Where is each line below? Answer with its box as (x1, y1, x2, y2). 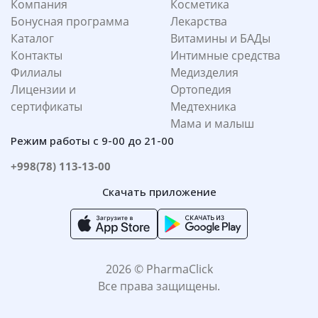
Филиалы (11, 65, 62, 81)
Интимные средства (170, 48, 280, 64)
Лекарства (170, 13, 227, 30)
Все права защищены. (98, 278, 220, 295)
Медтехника (170, 99, 236, 115)
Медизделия (170, 65, 238, 81)
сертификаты (11, 99, 82, 115)
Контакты (11, 48, 62, 64)
